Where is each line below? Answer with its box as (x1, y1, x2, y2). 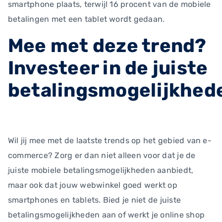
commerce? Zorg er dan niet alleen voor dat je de (8, 151, 196, 160)
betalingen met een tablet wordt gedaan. (8, 14, 165, 24)
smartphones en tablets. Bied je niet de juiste (8, 195, 181, 205)
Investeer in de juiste (8, 56, 208, 79)
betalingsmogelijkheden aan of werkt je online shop (8, 210, 205, 220)
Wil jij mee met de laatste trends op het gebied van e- (8, 136, 212, 145)
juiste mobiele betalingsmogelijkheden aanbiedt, (8, 166, 194, 175)
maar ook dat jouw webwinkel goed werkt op (8, 180, 177, 190)
